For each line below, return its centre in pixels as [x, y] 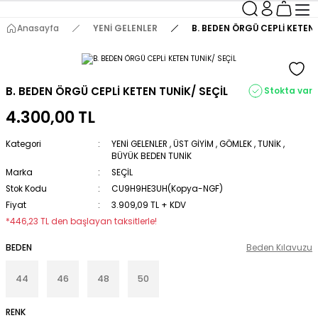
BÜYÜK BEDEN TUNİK [151, 156]
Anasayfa [38, 28]
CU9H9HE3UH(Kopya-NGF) [167, 189]
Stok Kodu [26, 189]
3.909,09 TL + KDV [148, 205]
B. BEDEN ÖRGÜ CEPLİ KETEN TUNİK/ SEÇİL [117, 91]
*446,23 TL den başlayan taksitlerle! [81, 221]
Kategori [23, 144]
